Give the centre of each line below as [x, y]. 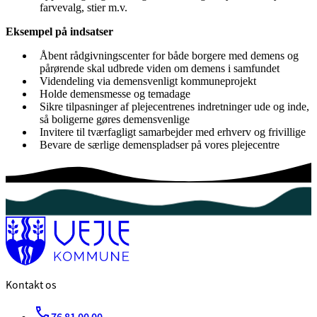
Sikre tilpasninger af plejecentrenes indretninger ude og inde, [174, 106]
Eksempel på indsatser [59, 31]
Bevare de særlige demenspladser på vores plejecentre [160, 144]
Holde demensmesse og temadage [115, 93]
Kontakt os [31, 286]
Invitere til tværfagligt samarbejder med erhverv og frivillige [174, 132]
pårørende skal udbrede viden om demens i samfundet [160, 68]
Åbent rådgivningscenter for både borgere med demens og [169, 55]
